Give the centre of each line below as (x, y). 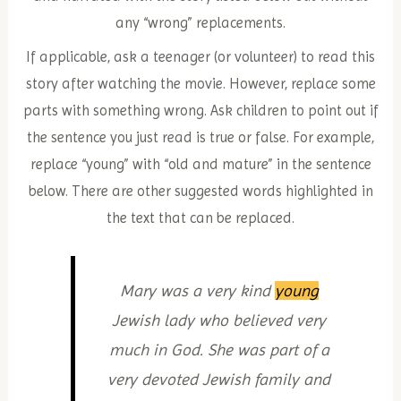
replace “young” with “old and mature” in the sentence (200, 165)
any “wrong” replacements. (200, 23)
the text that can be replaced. (200, 218)
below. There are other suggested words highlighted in (200, 192)
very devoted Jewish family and (219, 380)
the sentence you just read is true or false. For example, (200, 138)
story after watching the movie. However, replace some (200, 84)
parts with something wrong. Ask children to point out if (200, 111)
